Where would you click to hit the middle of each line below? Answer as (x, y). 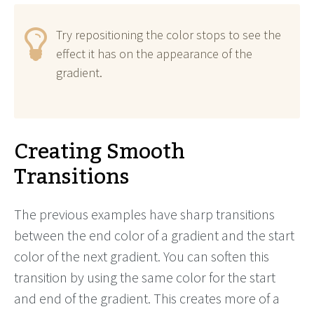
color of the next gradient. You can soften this (142, 257)
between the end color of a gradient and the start (154, 235)
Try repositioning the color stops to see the (169, 35)
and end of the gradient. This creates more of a (147, 299)
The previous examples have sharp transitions (144, 214)
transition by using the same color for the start (145, 278)
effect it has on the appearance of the (154, 54)
